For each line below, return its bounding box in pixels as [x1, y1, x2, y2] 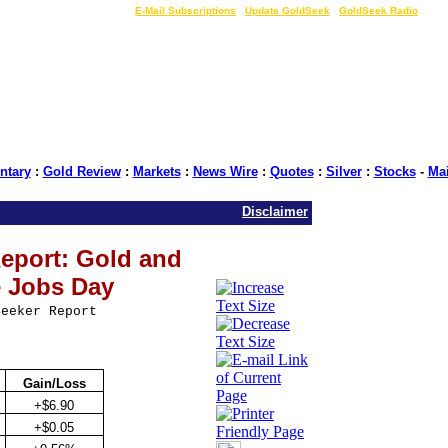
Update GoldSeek [245, 5, 330, 16]
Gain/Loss [22, 376, 86, 391]
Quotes [269, 164, 314, 179]
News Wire [192, 164, 258, 179]
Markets [132, 164, 181, 179]
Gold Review [42, 164, 121, 179]
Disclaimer [242, 204, 308, 219]
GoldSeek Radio [339, 5, 418, 16]
